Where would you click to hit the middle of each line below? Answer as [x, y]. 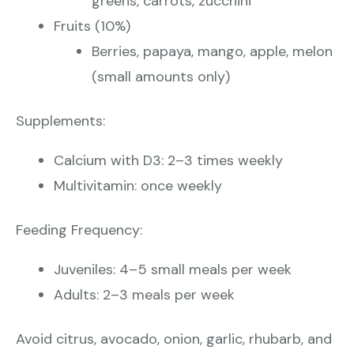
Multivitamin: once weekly [138, 186]
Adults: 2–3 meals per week [144, 295]
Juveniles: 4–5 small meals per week [173, 270]
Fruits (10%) [92, 26]
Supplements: [60, 121]
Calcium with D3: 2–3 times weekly [168, 161]
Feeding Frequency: [79, 230]
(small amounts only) [161, 77]
